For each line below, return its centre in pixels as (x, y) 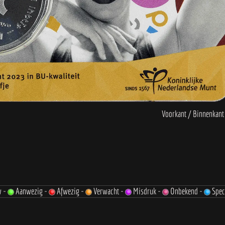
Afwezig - (70, 191)
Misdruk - (147, 191)
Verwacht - (108, 191)
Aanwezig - (31, 191)
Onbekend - (186, 191)
